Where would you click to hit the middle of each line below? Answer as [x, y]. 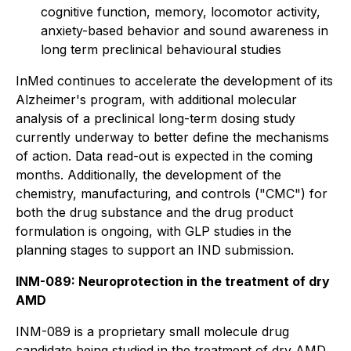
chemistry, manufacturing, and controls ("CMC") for [172, 194]
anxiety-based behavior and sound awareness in [185, 31]
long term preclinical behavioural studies [161, 49]
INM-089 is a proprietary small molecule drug [152, 331]
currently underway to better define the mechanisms [172, 137]
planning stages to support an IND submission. [155, 250]
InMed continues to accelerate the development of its [174, 81]
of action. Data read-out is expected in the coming [164, 156]
